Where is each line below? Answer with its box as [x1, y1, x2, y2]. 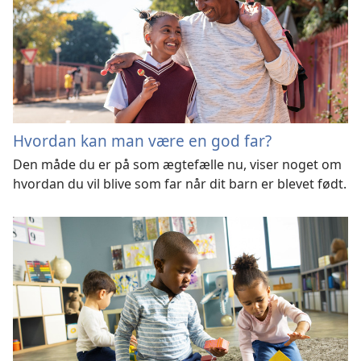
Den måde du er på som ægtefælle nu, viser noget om [13, 156, 342, 174]
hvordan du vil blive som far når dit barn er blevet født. [13, 175, 346, 193]
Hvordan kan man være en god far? [13, 130, 272, 152]
